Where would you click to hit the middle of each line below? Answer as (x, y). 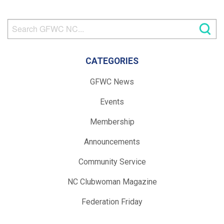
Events (112, 101)
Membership (112, 121)
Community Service (112, 161)
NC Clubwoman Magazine (112, 181)
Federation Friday (112, 201)
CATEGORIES (112, 61)
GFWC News (112, 81)
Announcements (112, 141)
